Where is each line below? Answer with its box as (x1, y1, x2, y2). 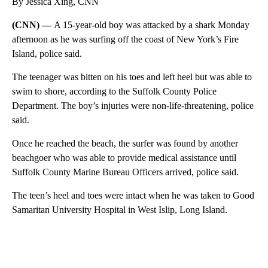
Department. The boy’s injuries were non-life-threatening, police (12, 100, 254, 111)
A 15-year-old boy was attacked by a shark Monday (54, 19, 249, 30)
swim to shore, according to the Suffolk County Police (12, 86, 217, 96)
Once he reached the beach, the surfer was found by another (12, 138, 238, 148)
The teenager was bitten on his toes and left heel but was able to (12, 71, 252, 82)
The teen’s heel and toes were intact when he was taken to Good (12, 190, 254, 200)
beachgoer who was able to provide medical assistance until (12, 152, 236, 163)
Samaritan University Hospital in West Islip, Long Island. (12, 204, 227, 215)
